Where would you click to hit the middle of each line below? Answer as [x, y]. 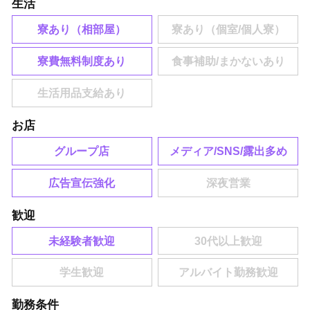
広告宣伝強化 [82, 183]
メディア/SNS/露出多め [228, 151]
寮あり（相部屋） [82, 30]
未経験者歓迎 [82, 241]
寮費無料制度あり [82, 62]
